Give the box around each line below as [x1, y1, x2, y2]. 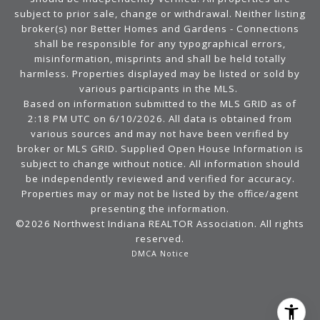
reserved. [136, 232, 184, 246]
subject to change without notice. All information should [20, 157, 300, 171]
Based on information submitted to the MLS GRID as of [24, 97, 296, 111]
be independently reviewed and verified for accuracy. [25, 172, 295, 186]
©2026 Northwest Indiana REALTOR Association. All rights [16, 217, 304, 231]
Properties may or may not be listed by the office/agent [21, 187, 299, 201]
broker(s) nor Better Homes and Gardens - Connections [21, 22, 299, 36]
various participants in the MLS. [79, 82, 241, 96]
